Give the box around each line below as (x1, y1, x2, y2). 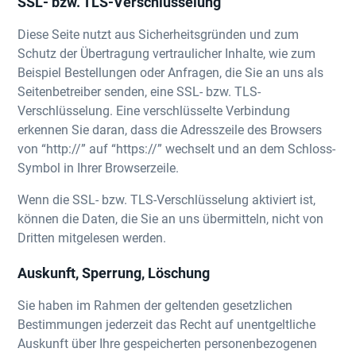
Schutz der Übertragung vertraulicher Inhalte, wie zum (17, 44, 316, 61)
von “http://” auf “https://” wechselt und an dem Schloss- (17, 140, 336, 157)
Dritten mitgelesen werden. (17, 229, 167, 246)
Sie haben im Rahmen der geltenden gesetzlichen (17, 296, 293, 313)
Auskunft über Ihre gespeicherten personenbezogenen (17, 335, 318, 351)
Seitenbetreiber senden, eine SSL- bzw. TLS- (17, 83, 261, 99)
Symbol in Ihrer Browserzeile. (17, 159, 180, 176)
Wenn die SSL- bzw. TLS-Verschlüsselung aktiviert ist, (17, 191, 316, 207)
